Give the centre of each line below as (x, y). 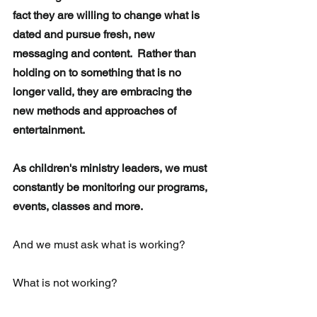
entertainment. (49, 130)
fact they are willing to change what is (108, 16)
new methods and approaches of (96, 111)
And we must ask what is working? (100, 245)
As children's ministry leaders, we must (111, 168)
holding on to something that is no (98, 73)
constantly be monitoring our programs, (111, 188)
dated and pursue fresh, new (85, 35)
